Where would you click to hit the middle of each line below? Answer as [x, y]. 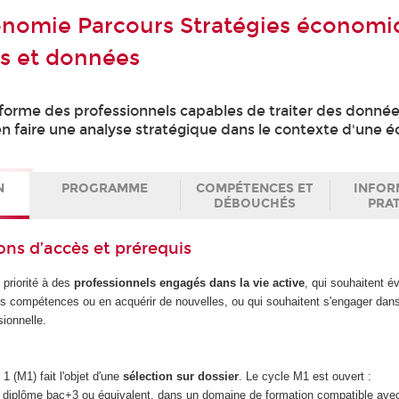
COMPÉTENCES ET [254, 188]
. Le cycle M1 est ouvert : [305, 377]
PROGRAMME [105, 188]
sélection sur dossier [181, 377]
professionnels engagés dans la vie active [190, 283]
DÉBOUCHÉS [254, 203]
